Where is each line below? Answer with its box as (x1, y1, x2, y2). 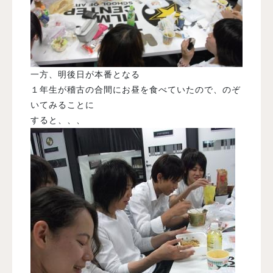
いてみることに (30, 99, 94, 110)
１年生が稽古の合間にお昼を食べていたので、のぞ (30, 84, 241, 94)
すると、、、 (30, 115, 85, 125)
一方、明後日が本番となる (30, 69, 140, 79)
